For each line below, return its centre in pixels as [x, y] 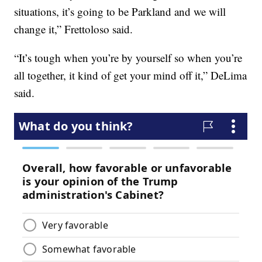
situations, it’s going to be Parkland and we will [120, 12]
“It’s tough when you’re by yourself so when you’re [128, 58]
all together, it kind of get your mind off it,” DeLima [131, 75]
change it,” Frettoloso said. [75, 29]
